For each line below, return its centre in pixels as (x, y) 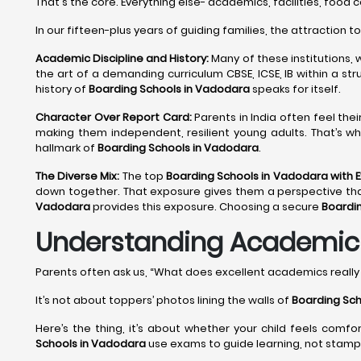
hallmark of (66, 148)
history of (62, 89)
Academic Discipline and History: (122, 58)
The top (143, 176)
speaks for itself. (295, 89)
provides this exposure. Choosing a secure (206, 207)
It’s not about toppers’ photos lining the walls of (164, 300)
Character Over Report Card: (114, 117)
